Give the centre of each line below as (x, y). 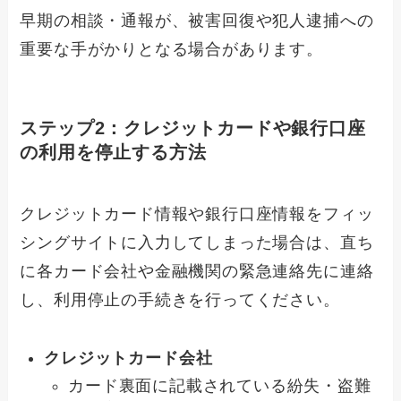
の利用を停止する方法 (113, 152)
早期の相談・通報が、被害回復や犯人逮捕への (197, 20)
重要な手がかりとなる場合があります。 (171, 49)
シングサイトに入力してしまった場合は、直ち (197, 243)
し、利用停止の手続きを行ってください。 (180, 300)
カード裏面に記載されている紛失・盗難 (220, 385)
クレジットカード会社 (128, 358)
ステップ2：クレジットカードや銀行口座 (193, 128)
